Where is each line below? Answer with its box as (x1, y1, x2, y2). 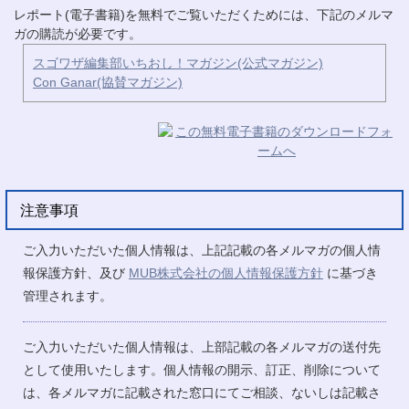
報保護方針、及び (23, 266, 129, 281)
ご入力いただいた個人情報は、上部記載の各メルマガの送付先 (23, 340, 381, 355)
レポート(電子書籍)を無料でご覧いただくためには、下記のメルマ (14, 7, 393, 23)
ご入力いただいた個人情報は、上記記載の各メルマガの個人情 (23, 243, 381, 258)
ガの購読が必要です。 (14, 26, 145, 42)
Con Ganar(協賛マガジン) (33, 75, 183, 90)
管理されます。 (23, 288, 112, 304)
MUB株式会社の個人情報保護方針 (129, 266, 323, 281)
